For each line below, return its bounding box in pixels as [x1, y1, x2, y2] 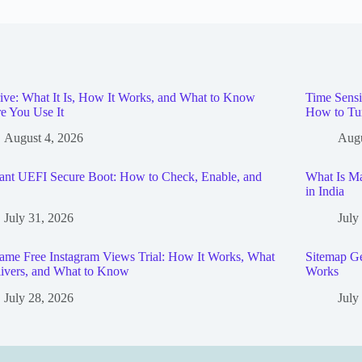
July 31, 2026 [4, 211, 74, 225]
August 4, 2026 [4, 131, 84, 145]
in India [305, 184, 345, 199]
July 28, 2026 [4, 290, 74, 305]
